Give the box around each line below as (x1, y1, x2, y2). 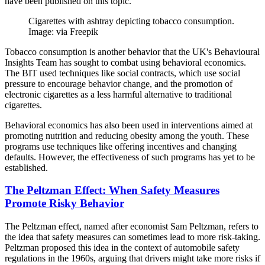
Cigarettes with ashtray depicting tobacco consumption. (28, 15, 234, 26)
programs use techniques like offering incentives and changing (5, 141, 237, 151)
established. (5, 162, 48, 173)
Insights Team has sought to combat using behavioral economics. (5, 57, 246, 67)
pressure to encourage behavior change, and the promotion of (5, 78, 232, 89)
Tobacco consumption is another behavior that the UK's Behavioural (5, 46, 260, 57)
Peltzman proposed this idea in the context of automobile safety (5, 243, 240, 253)
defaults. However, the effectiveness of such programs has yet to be (5, 151, 255, 162)
